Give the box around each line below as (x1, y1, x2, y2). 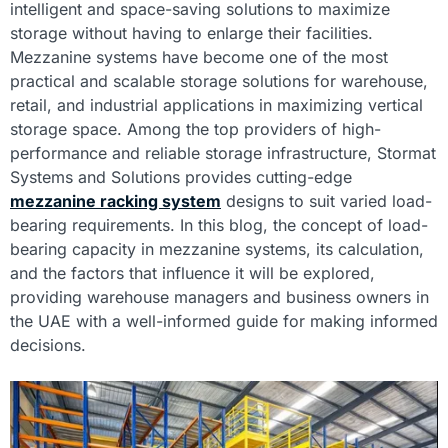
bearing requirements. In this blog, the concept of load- (10, 214, 428, 235)
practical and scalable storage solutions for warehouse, (10, 70, 428, 91)
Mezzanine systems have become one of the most (10, 46, 388, 67)
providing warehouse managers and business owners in (10, 286, 429, 307)
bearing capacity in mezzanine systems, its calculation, (10, 238, 424, 259)
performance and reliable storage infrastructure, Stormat (10, 142, 436, 163)
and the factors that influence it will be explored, (10, 262, 375, 283)
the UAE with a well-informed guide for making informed (10, 310, 438, 331)
